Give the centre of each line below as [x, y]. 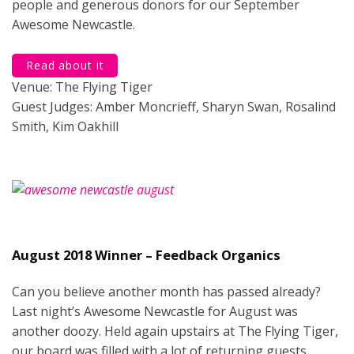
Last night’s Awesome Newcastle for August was [155, 311]
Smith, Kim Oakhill [65, 126]
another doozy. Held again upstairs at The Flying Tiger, [175, 331]
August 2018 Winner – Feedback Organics [146, 254]
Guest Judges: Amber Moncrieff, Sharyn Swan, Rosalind [174, 106]
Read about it [65, 65]
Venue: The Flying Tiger [82, 87]
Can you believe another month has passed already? [166, 291]
